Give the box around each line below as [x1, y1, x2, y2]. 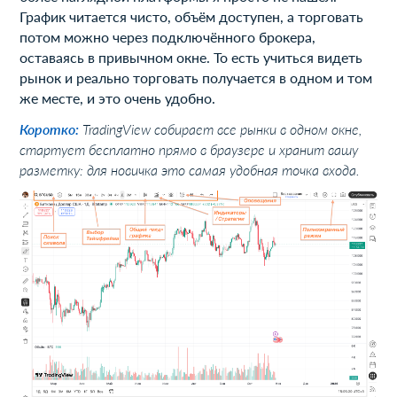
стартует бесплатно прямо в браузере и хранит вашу [19, 141, 359, 159]
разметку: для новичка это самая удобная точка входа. [19, 161, 361, 179]
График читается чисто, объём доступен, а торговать [19, 8, 364, 26]
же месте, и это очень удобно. [19, 90, 216, 107]
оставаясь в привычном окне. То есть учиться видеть [19, 49, 363, 66]
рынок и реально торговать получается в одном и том [19, 69, 373, 87]
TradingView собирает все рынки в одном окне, [82, 121, 362, 138]
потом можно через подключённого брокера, [19, 28, 316, 46]
